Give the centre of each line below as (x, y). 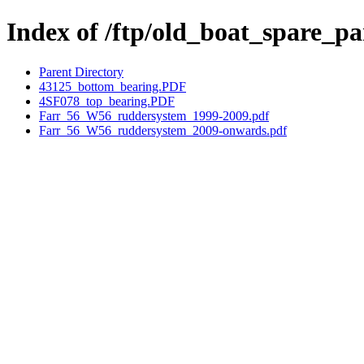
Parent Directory (81, 71)
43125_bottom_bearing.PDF (113, 86)
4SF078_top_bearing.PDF (107, 101)
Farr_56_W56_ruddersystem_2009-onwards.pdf (163, 130)
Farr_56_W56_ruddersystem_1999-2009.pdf (154, 115)
